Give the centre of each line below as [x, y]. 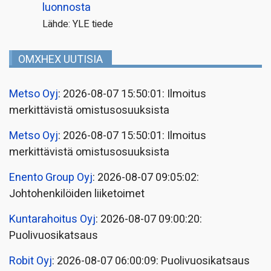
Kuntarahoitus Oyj [52, 219]
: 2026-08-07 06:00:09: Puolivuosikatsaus [151, 261]
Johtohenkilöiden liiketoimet [77, 194]
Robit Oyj [31, 261]
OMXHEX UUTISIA [60, 59]
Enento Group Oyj [51, 177]
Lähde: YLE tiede [78, 24]
